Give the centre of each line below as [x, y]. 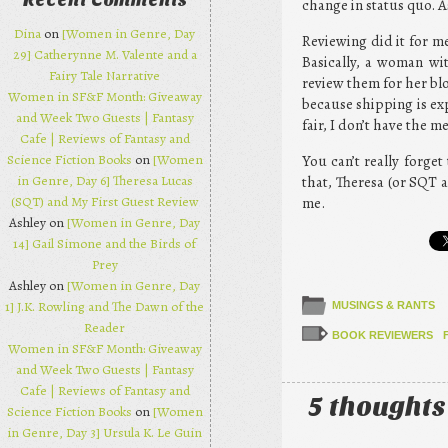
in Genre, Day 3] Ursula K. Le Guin [105, 433]
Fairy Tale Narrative [105, 76]
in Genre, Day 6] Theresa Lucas [104, 181]
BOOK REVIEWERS [382, 334]
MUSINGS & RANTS [383, 304]
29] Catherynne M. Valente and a [104, 55]
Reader [105, 328]
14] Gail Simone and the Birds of [105, 244]
